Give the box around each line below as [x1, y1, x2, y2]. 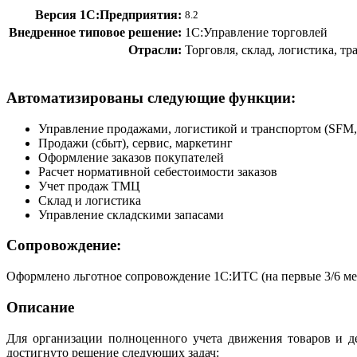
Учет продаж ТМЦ [38, 178, 140, 193]
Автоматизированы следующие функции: [6, 88, 296, 106]
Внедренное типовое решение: [9, 25, 182, 40]
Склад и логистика [38, 193, 141, 207]
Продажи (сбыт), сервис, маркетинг [38, 135, 233, 150]
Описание [6, 298, 74, 316]
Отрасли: [128, 43, 182, 57]
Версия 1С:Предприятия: [35, 8, 182, 22]
